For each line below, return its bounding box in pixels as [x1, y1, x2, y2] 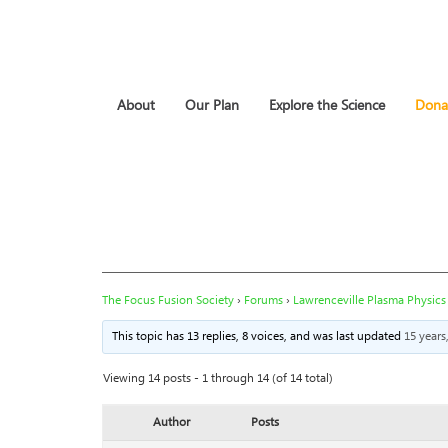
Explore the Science [269, 95, 385, 117]
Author [152, 413, 190, 432]
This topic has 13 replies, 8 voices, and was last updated [112, 327, 405, 346]
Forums [244, 291, 283, 310]
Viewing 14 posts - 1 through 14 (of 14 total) [103, 369, 333, 388]
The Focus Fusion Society [102, 291, 234, 310]
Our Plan [185, 95, 239, 117]
